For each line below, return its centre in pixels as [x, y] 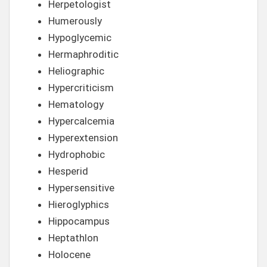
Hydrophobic [77, 154]
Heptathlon [73, 238]
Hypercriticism [81, 88]
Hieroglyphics [79, 204]
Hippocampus [79, 221]
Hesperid [68, 171]
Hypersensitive [81, 188]
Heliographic [76, 71]
